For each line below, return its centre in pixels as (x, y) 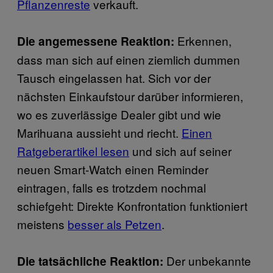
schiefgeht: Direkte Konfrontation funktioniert (132, 205)
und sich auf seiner (180, 151)
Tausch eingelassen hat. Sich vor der (114, 77)
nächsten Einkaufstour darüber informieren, (130, 96)
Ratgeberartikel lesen (73, 151)
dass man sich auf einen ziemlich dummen (129, 59)
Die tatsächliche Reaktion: (90, 261)
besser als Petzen (115, 224)
